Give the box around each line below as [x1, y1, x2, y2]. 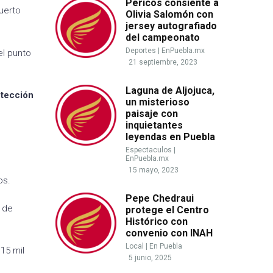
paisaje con [126, 108, 178, 119]
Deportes [126, 46, 156, 55]
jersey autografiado [126, 20, 217, 32]
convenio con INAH [126, 227, 213, 239]
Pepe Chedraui [126, 193, 194, 204]
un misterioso [126, 96, 190, 108]
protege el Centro [126, 204, 209, 216]
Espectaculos [126, 146, 172, 154]
